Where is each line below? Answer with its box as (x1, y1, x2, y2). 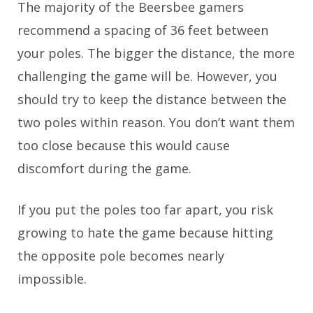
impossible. (17, 270, 87, 287)
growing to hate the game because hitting (17, 224, 273, 241)
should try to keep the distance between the (17, 90, 286, 108)
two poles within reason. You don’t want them (17, 113, 295, 131)
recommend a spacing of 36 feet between (17, 21, 268, 38)
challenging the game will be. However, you (17, 67, 277, 85)
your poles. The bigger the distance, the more (17, 44, 295, 61)
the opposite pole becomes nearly (17, 247, 224, 264)
